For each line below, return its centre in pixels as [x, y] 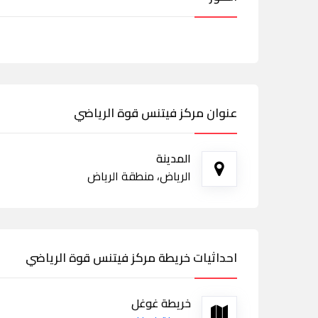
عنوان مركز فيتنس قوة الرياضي [155, 113]
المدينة [174, 158]
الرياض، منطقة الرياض [139, 176]
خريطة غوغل [161, 303]
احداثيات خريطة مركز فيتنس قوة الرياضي [131, 258]
